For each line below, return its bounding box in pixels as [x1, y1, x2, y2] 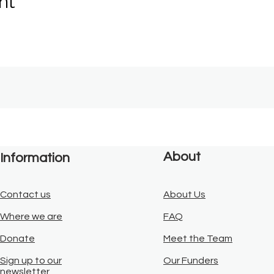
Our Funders [163, 256, 218, 265]
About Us [163, 190, 206, 199]
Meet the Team [163, 234, 232, 243]
